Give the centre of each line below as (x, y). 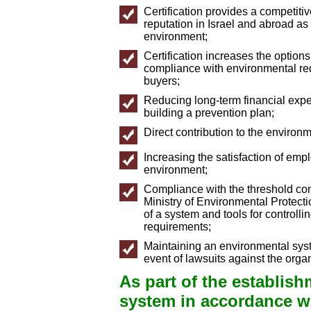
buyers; (162, 81)
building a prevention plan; (209, 112)
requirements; (177, 226)
